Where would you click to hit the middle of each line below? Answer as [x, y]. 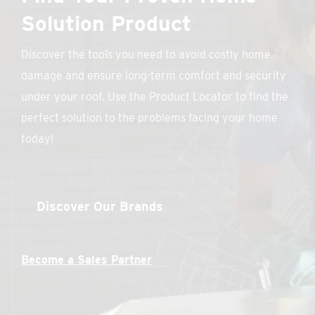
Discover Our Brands [100, 207]
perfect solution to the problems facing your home [150, 118]
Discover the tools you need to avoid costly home [146, 55]
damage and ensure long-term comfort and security [154, 76]
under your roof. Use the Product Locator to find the [155, 97]
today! [38, 139]
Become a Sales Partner [87, 260]
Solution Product [107, 24]
